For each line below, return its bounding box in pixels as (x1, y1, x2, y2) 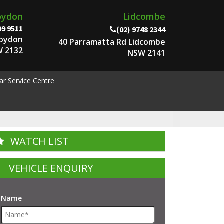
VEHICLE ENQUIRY (9, 161, 93, 175)
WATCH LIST (10, 134, 69, 148)
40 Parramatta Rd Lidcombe (58, 36, 165, 47)
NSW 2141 (127, 47, 165, 58)
